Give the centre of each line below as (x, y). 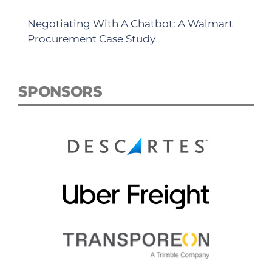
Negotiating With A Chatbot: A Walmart (130, 24)
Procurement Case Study (91, 39)
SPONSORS (60, 91)
